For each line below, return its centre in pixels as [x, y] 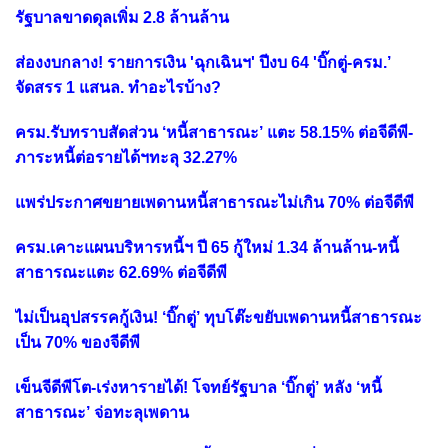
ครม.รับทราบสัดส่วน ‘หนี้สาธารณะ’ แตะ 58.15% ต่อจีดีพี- [214, 132]
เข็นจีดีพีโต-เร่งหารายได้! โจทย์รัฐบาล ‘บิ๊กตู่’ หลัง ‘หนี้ [198, 387]
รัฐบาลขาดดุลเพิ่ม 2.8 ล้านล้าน [122, 17]
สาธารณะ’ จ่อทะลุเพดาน [102, 412]
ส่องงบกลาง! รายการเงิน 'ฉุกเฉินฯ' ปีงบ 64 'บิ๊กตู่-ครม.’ [203, 62]
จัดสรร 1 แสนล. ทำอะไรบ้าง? [118, 87]
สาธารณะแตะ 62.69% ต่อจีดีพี [121, 272]
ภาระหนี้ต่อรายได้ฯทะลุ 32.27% [126, 157]
